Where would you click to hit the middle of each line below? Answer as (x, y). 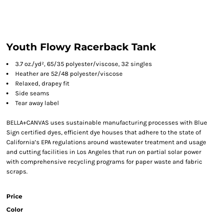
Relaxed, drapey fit (42, 83)
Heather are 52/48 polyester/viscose (69, 74)
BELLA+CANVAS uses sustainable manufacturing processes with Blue (107, 122)
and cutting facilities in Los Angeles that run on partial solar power (104, 152)
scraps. (17, 171)
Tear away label (37, 103)
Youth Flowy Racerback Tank (81, 47)
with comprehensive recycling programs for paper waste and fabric (104, 162)
